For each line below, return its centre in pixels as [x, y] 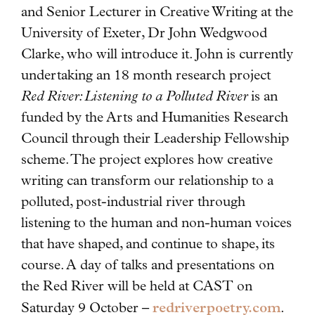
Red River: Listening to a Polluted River [134, 96]
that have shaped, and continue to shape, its [148, 244]
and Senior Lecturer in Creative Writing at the [157, 12]
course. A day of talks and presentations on [148, 265]
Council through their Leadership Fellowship [155, 139]
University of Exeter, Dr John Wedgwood [144, 33]
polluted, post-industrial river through [133, 202]
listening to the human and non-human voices [156, 223]
